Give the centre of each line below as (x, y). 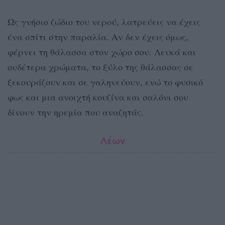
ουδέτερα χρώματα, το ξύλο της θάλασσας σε (100, 67)
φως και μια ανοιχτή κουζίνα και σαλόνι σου (98, 97)
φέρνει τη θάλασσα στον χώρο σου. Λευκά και (102, 52)
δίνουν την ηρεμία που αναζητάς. (76, 112)
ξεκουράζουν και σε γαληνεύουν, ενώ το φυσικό (105, 82)
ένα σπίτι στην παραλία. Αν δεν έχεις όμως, (98, 37)
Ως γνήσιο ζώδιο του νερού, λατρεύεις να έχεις (104, 22)
